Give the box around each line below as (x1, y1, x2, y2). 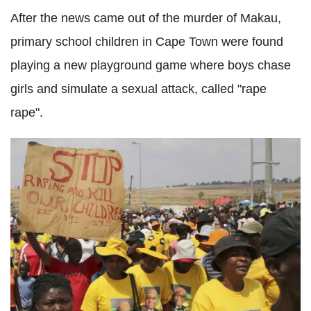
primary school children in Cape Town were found (10, 35, 283, 49)
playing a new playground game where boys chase (10, 58, 291, 73)
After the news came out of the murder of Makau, (10, 11, 281, 26)
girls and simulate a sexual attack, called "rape (10, 82, 267, 96)
